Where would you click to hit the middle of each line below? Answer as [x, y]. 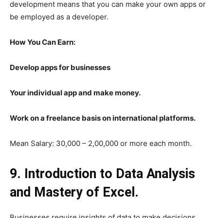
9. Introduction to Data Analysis [102, 174]
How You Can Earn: [43, 42]
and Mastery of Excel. [74, 192]
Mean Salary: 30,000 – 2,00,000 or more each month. [101, 144]
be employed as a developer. [59, 17]
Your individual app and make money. [75, 93]
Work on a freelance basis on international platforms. [103, 118]
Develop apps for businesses [60, 68]
